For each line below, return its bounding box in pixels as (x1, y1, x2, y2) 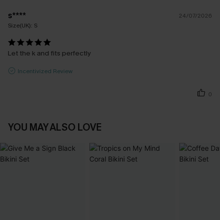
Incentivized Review (18, 67, 73, 75)
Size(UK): (8, 22, 34, 30)
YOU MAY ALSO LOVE (8, 121, 102, 135)
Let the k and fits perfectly (8, 49, 91, 58)
